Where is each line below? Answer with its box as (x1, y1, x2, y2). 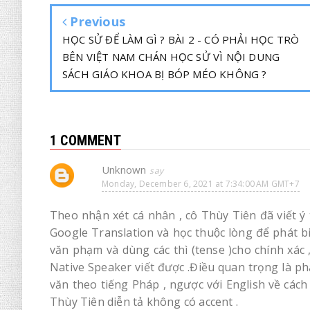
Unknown (102, 162, 147, 176)
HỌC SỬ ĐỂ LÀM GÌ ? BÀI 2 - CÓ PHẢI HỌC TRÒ (62, 32, 300, 46)
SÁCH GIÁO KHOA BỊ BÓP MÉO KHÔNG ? (62, 66, 267, 81)
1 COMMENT (50, 131, 121, 149)
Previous (66, 12, 126, 30)
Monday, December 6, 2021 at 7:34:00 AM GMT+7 (102, 177, 300, 190)
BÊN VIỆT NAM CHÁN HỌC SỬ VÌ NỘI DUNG (62, 49, 280, 64)
